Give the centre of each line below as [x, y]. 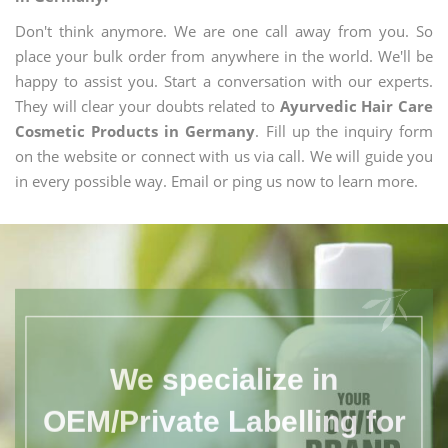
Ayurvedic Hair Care [356, 106]
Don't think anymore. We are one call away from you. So [224, 31]
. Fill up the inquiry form [344, 131]
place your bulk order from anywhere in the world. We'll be [224, 56]
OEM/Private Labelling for [224, 411]
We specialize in [224, 369]
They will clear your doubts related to [147, 106]
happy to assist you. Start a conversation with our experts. [224, 81]
